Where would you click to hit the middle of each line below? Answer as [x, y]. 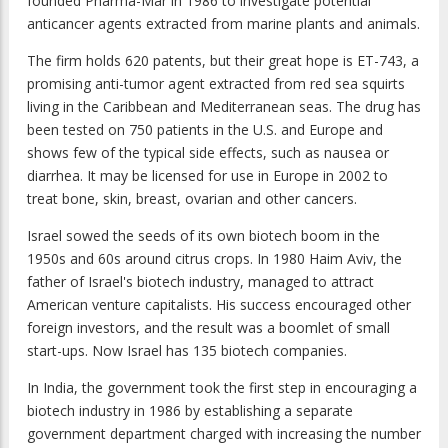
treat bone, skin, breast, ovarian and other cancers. [192, 199]
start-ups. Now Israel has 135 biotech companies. [187, 351]
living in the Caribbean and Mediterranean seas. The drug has [224, 107]
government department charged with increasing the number [224, 434]
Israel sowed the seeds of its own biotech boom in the [203, 236]
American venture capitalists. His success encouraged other [219, 305]
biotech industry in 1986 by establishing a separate [190, 411]
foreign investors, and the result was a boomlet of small [208, 328]
